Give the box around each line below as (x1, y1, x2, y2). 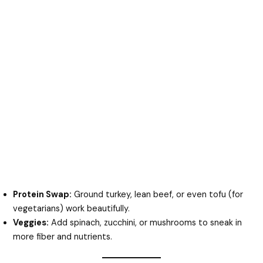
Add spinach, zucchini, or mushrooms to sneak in (49, 217, 242, 228)
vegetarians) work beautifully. (13, 203, 130, 214)
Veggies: (13, 217, 49, 228)
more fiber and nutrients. (13, 231, 113, 242)
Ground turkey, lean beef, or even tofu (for (72, 188, 244, 200)
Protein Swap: (13, 188, 72, 200)
